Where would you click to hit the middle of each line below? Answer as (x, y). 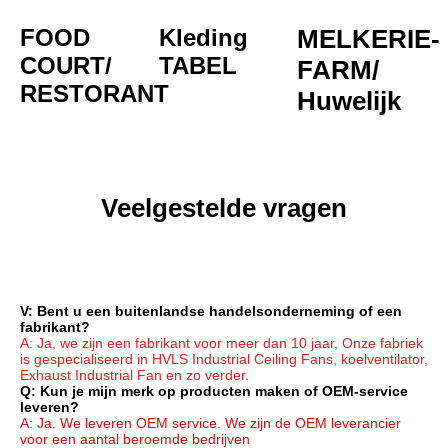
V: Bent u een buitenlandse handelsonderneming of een (211, 310)
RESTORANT (94, 93)
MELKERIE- (369, 38)
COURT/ (66, 65)
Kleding (203, 37)
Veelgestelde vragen (224, 207)
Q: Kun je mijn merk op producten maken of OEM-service (214, 390)
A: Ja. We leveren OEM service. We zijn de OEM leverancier (210, 422)
